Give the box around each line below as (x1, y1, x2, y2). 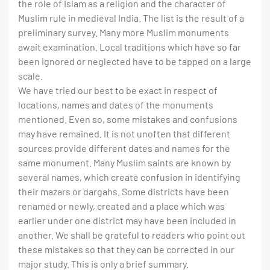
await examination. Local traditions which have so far (18, 41, 241, 53)
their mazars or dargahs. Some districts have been (18, 186, 229, 198)
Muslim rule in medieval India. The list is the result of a (18, 12, 244, 24)
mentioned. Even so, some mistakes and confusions (18, 113, 237, 125)
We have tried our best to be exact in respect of (18, 84, 218, 96)
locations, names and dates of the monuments (18, 99, 213, 111)
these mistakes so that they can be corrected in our (18, 243, 234, 256)
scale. (18, 70, 43, 82)
